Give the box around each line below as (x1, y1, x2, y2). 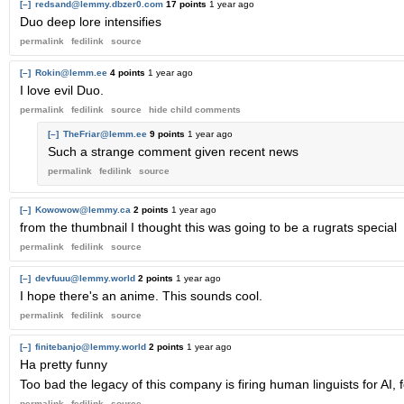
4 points (110, 67, 145, 78)
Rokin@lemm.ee (35, 67, 107, 78)
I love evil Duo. (20, 82, 104, 97)
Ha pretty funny (20, 356, 107, 372)
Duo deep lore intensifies (20, 14, 161, 29)
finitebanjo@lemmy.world (35, 341, 146, 352)
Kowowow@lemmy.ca (35, 204, 131, 215)
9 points (150, 128, 185, 139)
